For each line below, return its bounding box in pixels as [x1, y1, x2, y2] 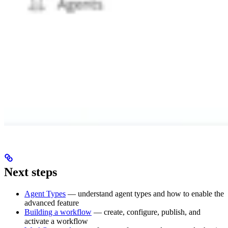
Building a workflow [24, 207, 92, 216]
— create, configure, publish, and [92, 207, 201, 216]
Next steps [4, 165, 57, 179]
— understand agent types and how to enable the [66, 189, 224, 198]
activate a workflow [24, 216, 88, 225]
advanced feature [24, 198, 79, 207]
